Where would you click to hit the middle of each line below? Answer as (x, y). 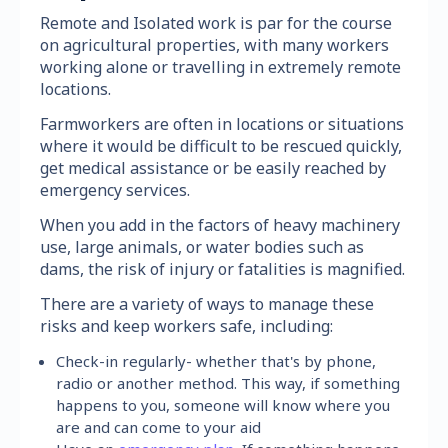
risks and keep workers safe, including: (186, 325)
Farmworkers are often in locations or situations (222, 123)
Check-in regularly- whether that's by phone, (216, 360)
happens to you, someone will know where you (223, 404)
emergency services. (115, 189)
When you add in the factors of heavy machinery (220, 224)
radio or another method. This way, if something (228, 382)
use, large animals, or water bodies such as (202, 246)
